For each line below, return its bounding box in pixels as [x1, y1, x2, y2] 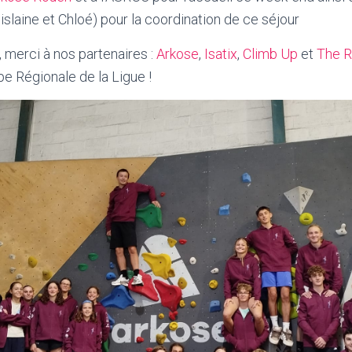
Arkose [156, 46, 199, 62]
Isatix [204, 46, 237, 62]
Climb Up [243, 46, 298, 62]
